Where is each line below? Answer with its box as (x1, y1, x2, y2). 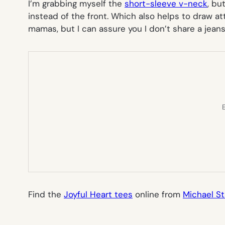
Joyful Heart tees (64, 188, 133, 200)
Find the (28, 188, 64, 200)
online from (133, 188, 183, 200)
